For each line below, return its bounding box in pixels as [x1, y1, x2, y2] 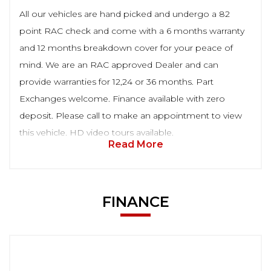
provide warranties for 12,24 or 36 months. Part [19, 76, 214, 87]
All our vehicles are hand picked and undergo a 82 [19, 8, 230, 19]
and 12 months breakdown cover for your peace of [19, 42, 233, 53]
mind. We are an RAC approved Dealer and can [19, 59, 218, 70]
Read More [108, 138, 163, 150]
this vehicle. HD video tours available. [19, 126, 174, 138]
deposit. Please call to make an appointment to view [19, 109, 242, 121]
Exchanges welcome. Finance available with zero [19, 93, 225, 104]
